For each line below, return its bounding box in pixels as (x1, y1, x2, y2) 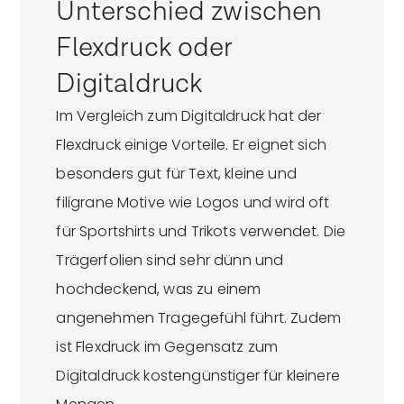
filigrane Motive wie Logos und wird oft (56, 192, 330, 214)
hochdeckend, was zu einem (56, 279, 262, 300)
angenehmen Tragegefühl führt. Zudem (56, 308, 341, 329)
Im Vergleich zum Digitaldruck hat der (56, 106, 322, 127)
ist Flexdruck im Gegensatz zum (56, 336, 279, 358)
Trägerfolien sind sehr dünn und (56, 250, 284, 271)
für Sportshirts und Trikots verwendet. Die (56, 221, 346, 243)
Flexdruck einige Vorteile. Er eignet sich (56, 134, 326, 156)
